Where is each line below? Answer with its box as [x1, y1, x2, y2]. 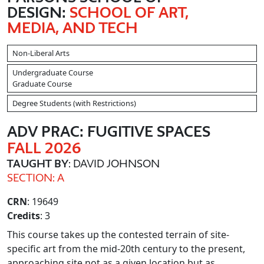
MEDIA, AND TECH [7, 19, 138, 36]
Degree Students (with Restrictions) [12, 98, 136, 108]
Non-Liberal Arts [12, 48, 70, 58]
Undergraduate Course [12, 67, 93, 78]
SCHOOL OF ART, [70, 4, 189, 21]
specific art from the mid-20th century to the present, [7, 242, 245, 255]
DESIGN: [7, 4, 70, 21]
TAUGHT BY [7, 157, 68, 169]
